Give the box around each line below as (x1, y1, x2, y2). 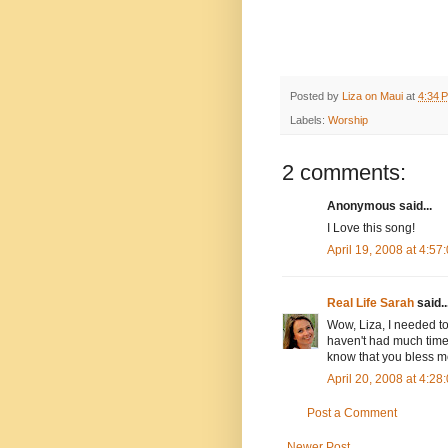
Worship (328, 113, 368, 126)
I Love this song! (327, 220, 415, 235)
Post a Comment (307, 405, 397, 420)
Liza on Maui (342, 89, 403, 102)
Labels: (290, 113, 328, 126)
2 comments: (282, 159, 406, 185)
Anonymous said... (327, 198, 432, 213)
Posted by (290, 89, 342, 102)
